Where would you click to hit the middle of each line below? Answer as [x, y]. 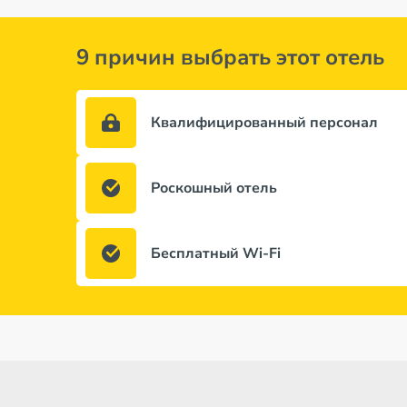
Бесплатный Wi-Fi [216, 253]
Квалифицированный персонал [264, 123]
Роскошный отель [214, 188]
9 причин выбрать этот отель [230, 57]
